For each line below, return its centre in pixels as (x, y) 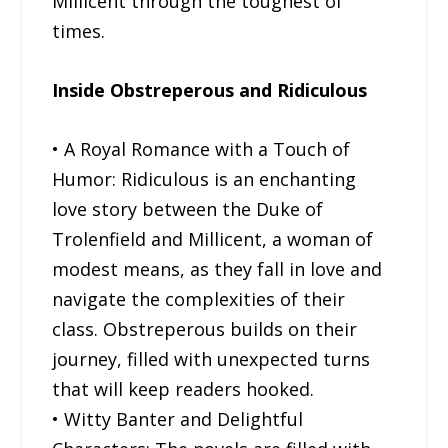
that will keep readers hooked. (183, 388)
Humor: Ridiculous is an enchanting (204, 178)
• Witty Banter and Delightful (178, 418)
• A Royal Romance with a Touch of (201, 148)
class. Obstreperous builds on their (205, 328)
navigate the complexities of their (199, 298)
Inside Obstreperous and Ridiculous (210, 89)
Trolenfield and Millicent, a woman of (213, 238)
